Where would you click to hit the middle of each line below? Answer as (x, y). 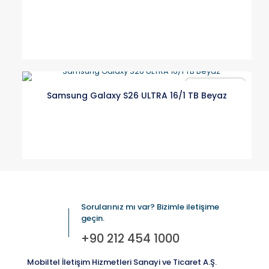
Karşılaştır (220, 87)
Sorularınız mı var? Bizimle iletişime (150, 207)
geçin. (93, 218)
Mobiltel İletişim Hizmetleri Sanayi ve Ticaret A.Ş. (122, 262)
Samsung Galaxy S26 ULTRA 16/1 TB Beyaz (137, 95)
